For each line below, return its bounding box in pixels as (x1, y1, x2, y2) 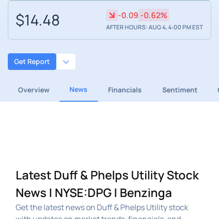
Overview (18, 85, 49, 94)
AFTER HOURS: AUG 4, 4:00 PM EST (106, 23, 203, 32)
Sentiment (162, 85, 197, 94)
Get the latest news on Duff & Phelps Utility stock (16, 201, 188, 213)
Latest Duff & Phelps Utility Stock (16, 166, 199, 183)
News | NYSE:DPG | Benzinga (16, 184, 172, 200)
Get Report (14, 57, 50, 66)
